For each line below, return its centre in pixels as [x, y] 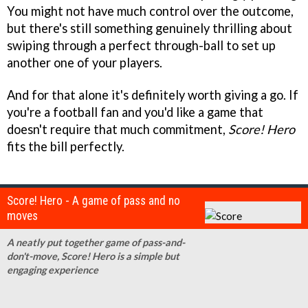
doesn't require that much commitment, [118, 130]
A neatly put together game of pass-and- [96, 242]
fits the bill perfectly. [66, 147]
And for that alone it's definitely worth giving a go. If [153, 95]
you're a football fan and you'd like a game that [135, 112]
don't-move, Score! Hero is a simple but [93, 256]
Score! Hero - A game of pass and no [93, 201]
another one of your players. [85, 63]
